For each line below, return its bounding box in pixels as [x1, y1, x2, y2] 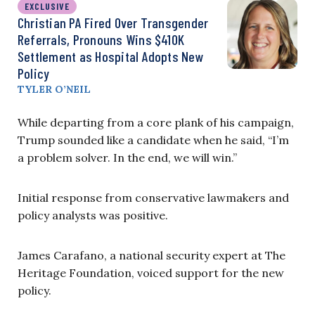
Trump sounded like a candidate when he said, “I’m [18, 133, 289, 147]
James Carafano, [18, 248, 107, 262]
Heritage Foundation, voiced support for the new [18, 266, 284, 280]
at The [251, 248, 285, 262]
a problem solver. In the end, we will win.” [18, 150, 237, 165]
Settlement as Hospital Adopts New [18, 48, 204, 65]
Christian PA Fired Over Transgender [18, 14, 209, 31]
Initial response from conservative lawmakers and [18, 191, 289, 205]
